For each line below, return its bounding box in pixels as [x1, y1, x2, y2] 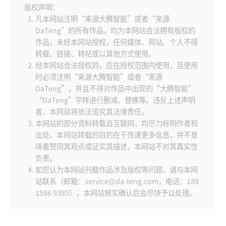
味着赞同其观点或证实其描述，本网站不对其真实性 [35, 140, 198, 151]
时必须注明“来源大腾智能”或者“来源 [35, 71, 162, 82]
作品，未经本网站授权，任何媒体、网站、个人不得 [35, 36, 198, 47]
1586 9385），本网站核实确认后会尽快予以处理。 [35, 187, 196, 198]
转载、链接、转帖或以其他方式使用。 [35, 47, 155, 59]
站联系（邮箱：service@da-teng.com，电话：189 [35, 175, 199, 186]
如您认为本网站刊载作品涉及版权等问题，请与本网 [35, 163, 198, 175]
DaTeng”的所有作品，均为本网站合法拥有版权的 [35, 24, 195, 35]
